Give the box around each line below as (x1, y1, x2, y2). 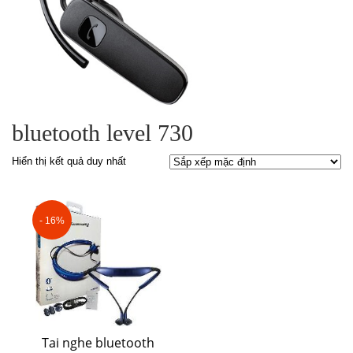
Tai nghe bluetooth (42, 333, 154, 351)
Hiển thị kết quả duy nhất (12, 154, 126, 167)
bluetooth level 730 (12, 119, 193, 146)
